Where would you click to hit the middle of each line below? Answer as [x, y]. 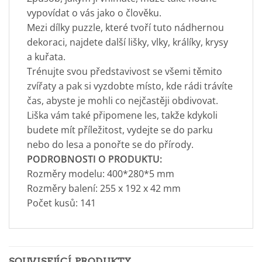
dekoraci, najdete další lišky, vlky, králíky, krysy [127, 42]
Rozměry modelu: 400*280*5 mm [101, 174]
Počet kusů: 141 [61, 203]
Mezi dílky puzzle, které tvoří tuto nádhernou [125, 28]
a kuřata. [46, 57]
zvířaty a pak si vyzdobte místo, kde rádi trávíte [130, 86]
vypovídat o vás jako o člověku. [94, 13]
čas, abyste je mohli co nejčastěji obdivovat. [123, 101]
